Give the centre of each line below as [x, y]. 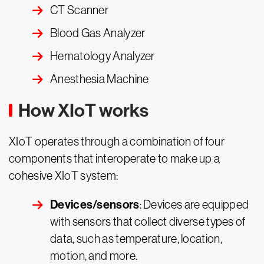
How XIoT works [83, 111]
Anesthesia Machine [100, 79]
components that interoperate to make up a [115, 159]
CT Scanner [79, 10]
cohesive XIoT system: [64, 176]
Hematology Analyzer [103, 56]
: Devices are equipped [194, 205]
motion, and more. [94, 256]
